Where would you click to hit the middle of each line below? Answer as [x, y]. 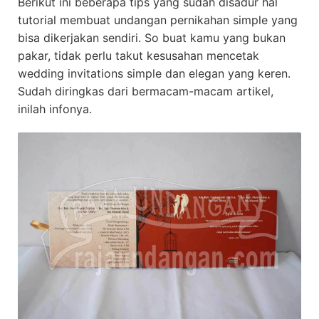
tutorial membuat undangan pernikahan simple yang [158, 20]
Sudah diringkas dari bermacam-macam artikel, [146, 91]
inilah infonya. [55, 109]
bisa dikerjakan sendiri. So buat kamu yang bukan [152, 38]
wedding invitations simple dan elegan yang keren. [154, 73]
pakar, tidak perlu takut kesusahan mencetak [138, 56]
